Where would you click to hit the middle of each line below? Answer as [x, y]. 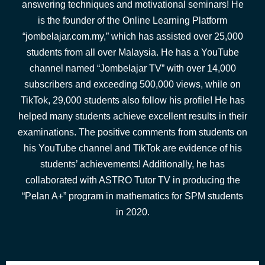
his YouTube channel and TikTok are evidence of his [132, 148]
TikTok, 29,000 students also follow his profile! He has [132, 100]
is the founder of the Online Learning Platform [132, 20]
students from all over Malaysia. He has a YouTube [132, 52]
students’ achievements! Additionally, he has [132, 164]
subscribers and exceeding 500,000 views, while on [132, 84]
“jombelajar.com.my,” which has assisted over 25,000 [132, 36]
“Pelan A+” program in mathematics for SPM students [132, 196]
